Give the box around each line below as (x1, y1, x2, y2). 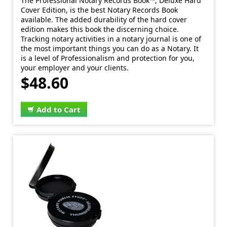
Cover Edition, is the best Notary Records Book (21, 5, 178, 15)
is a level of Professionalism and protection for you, (21, 53, 195, 63)
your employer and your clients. (21, 63, 129, 72)
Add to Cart (36, 104, 81, 115)
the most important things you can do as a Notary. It (21, 44, 199, 53)
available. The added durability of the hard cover (21, 15, 187, 24)
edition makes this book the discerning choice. (21, 24, 179, 34)
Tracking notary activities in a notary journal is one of (21, 34, 202, 44)
